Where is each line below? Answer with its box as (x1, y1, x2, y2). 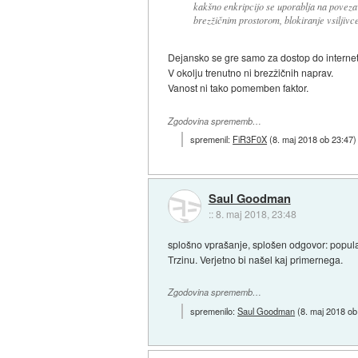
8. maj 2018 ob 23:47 (272, 133, 354, 146)
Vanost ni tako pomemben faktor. (168, 81, 309, 95)
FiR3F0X (233, 133, 268, 146)
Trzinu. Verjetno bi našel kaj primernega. (168, 253, 344, 267)
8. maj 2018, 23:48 (215, 206, 296, 221)
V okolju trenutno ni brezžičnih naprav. (168, 66, 334, 80)
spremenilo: (190, 304, 238, 317)
